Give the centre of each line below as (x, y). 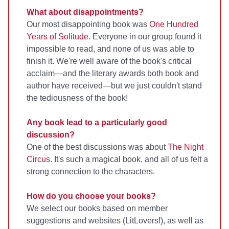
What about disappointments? (85, 12)
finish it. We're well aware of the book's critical (109, 61)
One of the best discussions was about (97, 147)
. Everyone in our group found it (145, 36)
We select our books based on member (97, 208)
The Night (186, 147)
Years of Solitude (58, 36)
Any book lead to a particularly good (97, 122)
